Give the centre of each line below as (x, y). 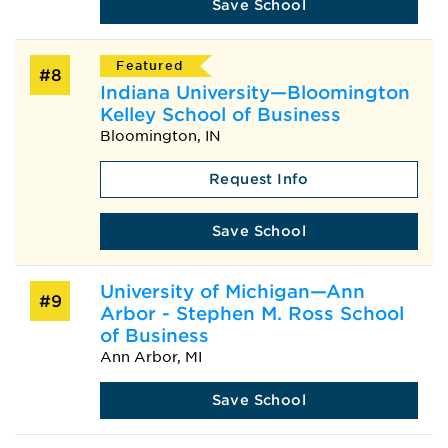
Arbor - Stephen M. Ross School (251, 313)
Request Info (258, 178)
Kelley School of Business (220, 114)
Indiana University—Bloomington (254, 92)
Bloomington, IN (160, 135)
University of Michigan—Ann (232, 291)
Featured (149, 66)
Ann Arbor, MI (150, 356)
